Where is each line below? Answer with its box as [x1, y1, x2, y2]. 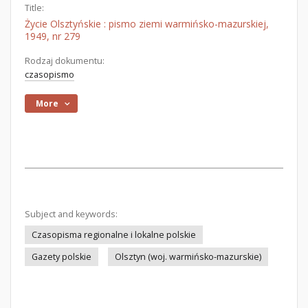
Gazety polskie [32, 251, 91, 263]
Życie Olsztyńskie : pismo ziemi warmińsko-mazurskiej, [25, 17, 269, 30]
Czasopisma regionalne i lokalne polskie [32, 229, 196, 241]
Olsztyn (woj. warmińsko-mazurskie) [115, 251, 261, 263]
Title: [25, 2, 44, 14]
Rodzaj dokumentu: [25, 55, 104, 67]
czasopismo [25, 69, 74, 80]
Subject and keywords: [25, 208, 118, 220]
